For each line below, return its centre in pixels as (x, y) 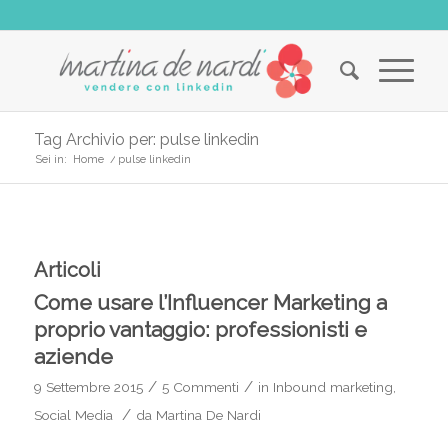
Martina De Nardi (208, 415)
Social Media (73, 415)
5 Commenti (200, 387)
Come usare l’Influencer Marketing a (210, 302)
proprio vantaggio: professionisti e (200, 329)
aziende (73, 356)
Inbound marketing (332, 387)
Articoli (67, 270)
